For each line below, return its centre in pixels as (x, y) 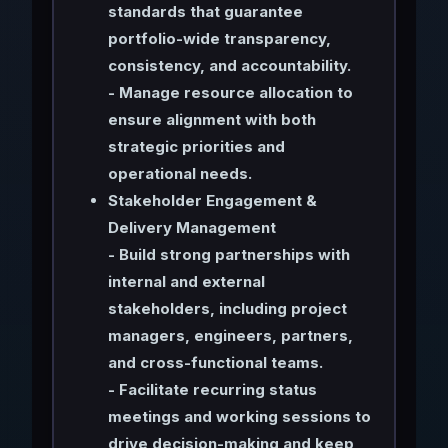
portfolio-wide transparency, (219, 38)
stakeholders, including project (227, 308)
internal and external (186, 281)
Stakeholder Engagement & (212, 200)
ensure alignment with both (211, 119)
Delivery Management (191, 227)
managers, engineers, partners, (230, 335)
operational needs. (179, 173)
